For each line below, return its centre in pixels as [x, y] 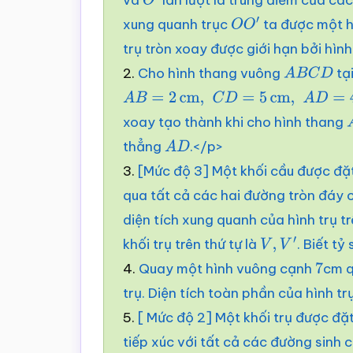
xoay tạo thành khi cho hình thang [235, 122]
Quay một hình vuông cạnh [227, 268]
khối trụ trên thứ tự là [191, 244]
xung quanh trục [177, 24]
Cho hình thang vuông [211, 73]
